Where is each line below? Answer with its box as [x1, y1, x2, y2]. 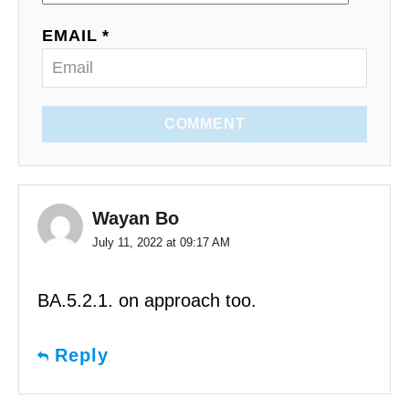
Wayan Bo [92, 207, 179, 228]
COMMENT [163, 115, 246, 131]
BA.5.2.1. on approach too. [37, 289, 257, 310]
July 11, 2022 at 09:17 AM [92, 235, 230, 249]
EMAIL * [42, 26, 110, 45]
